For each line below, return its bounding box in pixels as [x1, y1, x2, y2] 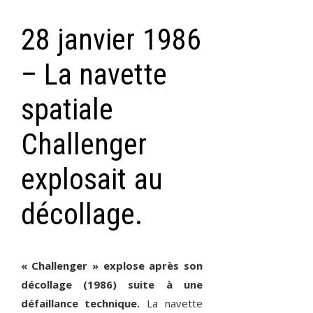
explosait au [20, 161, 163, 196]
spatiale [20, 92, 114, 126]
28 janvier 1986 [20, 22, 202, 57]
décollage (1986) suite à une [20, 277, 203, 291]
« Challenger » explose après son [20, 258, 203, 272]
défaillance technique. [20, 296, 147, 310]
